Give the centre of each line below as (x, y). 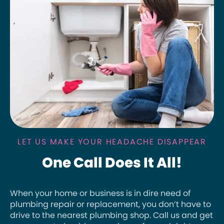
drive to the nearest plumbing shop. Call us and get (111, 215)
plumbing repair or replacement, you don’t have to (110, 204)
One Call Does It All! (112, 163)
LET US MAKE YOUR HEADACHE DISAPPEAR (112, 142)
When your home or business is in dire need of (100, 193)
